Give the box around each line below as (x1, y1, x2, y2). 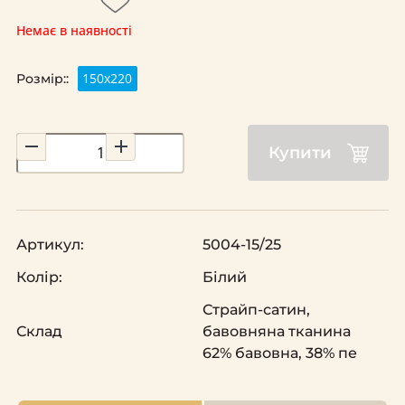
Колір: (16, 268, 62, 287)
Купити (268, 143, 332, 164)
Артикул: (16, 236, 84, 254)
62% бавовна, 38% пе (202, 344, 357, 363)
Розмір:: (15, 71, 69, 88)
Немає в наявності (16, 22, 132, 40)
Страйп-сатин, (202, 301, 310, 319)
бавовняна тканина (202, 323, 351, 341)
